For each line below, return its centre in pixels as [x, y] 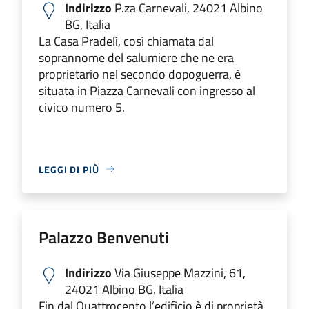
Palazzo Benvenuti [104, 237]
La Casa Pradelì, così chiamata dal [126, 41]
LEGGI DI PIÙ [69, 169]
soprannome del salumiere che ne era [136, 57]
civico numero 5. [82, 107]
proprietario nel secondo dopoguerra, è [140, 74]
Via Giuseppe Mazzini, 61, [179, 272]
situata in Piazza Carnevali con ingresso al [147, 90]
